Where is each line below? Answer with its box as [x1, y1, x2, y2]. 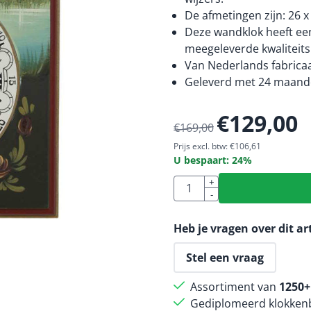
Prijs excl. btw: [173, 140, 228, 152]
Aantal [172, 175, 206, 191]
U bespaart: [173, 153, 232, 167]
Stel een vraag [185, 250, 264, 265]
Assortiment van [190, 279, 279, 294]
